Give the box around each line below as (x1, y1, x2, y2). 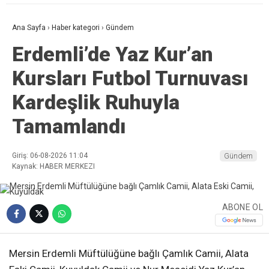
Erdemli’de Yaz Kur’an (12, 42, 213, 67)
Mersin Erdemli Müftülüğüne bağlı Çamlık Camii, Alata (9, 247, 249, 260)
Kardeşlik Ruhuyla (12, 90, 180, 115)
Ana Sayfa (12, 23, 46, 32)
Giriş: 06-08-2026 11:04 (12, 151, 88, 160)
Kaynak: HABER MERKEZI (12, 162, 95, 171)
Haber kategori (52, 23, 100, 32)
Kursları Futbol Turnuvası (12, 66, 249, 91)
